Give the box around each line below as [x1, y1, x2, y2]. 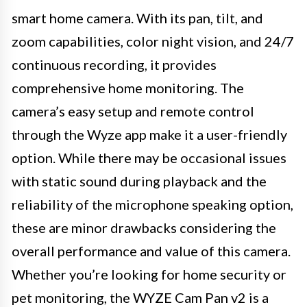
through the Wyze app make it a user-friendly [12, 125, 287, 143]
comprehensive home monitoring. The [12, 79, 244, 96]
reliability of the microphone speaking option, [12, 195, 293, 212]
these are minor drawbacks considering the [12, 219, 276, 236]
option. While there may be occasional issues [12, 149, 286, 166]
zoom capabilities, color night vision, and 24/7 [12, 32, 294, 49]
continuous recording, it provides [12, 56, 217, 73]
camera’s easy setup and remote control [12, 102, 254, 119]
